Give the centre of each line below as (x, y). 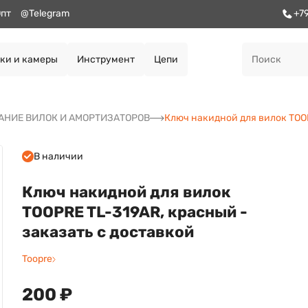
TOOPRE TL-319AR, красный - (135, 212)
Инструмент (106, 59)
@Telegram (45, 14)
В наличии (58, 156)
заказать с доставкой (108, 232)
